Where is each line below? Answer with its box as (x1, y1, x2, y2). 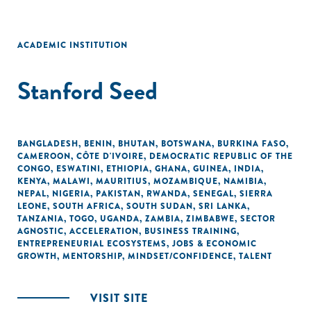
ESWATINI (56, 162, 101, 175)
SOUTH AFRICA (53, 200, 121, 212)
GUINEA (193, 162, 228, 175)
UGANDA (100, 212, 140, 225)
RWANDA (146, 187, 187, 200)
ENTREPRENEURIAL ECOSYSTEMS (17, 237, 167, 250)
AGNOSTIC (17, 225, 64, 237)
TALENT (239, 250, 272, 262)
